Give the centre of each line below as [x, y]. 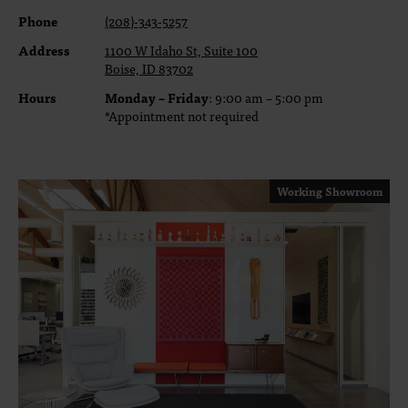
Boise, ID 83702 [149, 68]
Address [44, 50]
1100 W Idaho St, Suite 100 [181, 50]
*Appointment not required [182, 116]
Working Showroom [330, 191]
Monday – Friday [157, 97]
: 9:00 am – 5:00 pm [266, 97]
